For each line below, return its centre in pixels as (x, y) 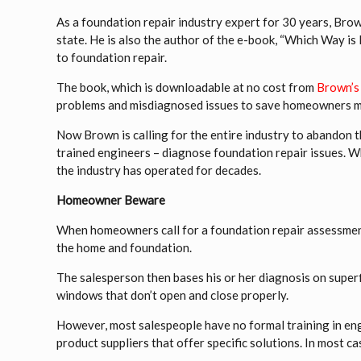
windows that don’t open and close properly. (173, 295)
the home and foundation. (124, 247)
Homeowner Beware (111, 200)
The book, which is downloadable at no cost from (187, 87)
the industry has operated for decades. (159, 170)
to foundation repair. (112, 57)
